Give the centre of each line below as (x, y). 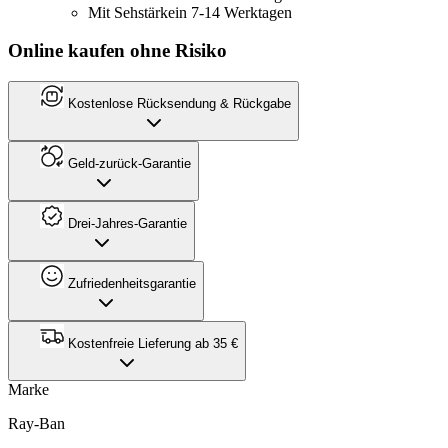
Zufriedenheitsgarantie (130, 283)
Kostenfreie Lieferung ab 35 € (151, 343)
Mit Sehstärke (131, 12)
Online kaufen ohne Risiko (117, 51)
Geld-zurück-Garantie (127, 163)
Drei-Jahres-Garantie (125, 223)
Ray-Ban (36, 423)
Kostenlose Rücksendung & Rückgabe (177, 103)
